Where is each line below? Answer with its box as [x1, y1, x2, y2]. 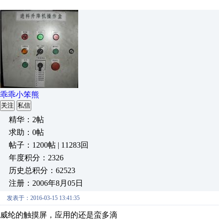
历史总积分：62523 [9, 166, 75, 175]
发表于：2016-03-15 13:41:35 [7, 195, 80, 201]
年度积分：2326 [9, 153, 64, 162]
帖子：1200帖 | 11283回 [9, 141, 88, 149]
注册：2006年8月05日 [9, 179, 83, 187]
